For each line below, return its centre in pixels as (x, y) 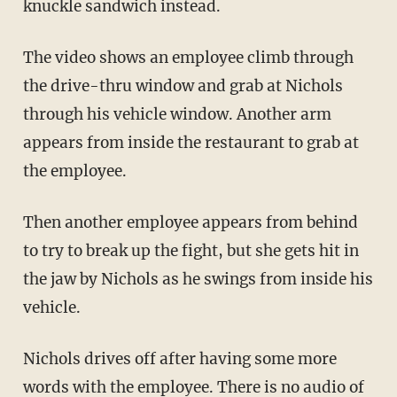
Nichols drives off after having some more (29, 358)
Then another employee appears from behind (28, 222)
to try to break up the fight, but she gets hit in (191, 250)
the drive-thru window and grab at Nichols (183, 86)
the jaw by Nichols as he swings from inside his (198, 279)
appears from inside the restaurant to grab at (191, 142)
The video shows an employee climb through (28, 57)
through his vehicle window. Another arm (177, 114)
